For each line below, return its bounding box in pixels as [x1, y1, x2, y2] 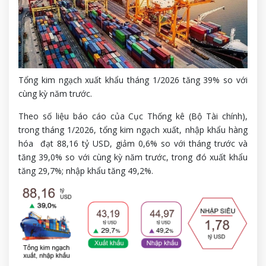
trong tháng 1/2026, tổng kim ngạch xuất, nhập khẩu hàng [18, 123, 248, 135]
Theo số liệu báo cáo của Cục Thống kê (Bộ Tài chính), [18, 110, 248, 122]
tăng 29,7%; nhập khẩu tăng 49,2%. [18, 164, 153, 176]
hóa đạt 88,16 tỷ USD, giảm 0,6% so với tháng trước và [18, 137, 248, 149]
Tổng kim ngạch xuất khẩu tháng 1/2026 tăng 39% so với [18, 74, 248, 85]
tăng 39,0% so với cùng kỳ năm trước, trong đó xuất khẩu [18, 151, 248, 163]
